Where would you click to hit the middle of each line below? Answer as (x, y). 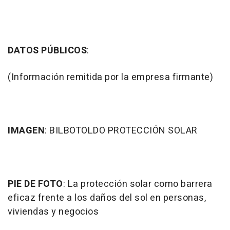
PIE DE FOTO (35, 184)
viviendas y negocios (53, 212)
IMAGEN (26, 131)
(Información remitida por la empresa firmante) (110, 78)
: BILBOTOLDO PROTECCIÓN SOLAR (121, 131)
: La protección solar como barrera (138, 184)
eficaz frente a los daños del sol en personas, (107, 198)
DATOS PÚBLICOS (47, 51)
